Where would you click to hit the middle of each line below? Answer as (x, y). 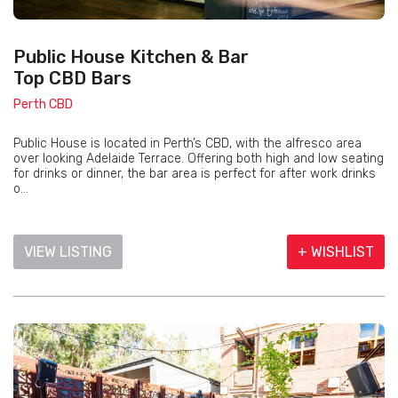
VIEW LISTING (68, 252)
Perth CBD (43, 105)
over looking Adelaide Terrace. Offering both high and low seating (199, 159)
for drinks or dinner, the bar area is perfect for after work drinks (195, 174)
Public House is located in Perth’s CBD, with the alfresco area (187, 144)
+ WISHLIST (336, 252)
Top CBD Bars (72, 79)
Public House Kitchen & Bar (131, 57)
